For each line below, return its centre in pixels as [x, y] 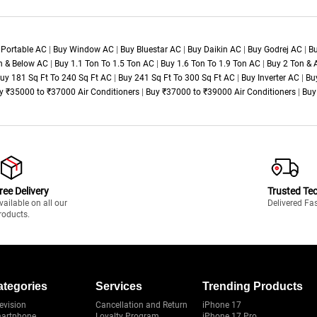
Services [119, 287]
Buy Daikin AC [214, 50]
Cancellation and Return [142, 305]
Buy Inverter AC [270, 78]
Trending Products [253, 287]
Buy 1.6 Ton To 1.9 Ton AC [211, 64]
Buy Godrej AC [275, 50]
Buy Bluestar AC [151, 50]
